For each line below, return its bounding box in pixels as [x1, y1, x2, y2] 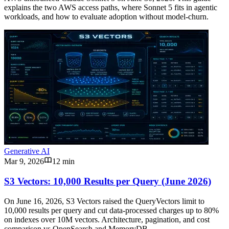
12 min [52, 157, 75, 166]
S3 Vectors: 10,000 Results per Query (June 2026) [4, 176, 211, 187]
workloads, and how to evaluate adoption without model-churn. [4, 12, 209, 21]
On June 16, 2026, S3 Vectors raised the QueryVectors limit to [4, 196, 204, 205]
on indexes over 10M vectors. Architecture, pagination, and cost [4, 215, 210, 224]
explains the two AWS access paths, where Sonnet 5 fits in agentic [4, 3, 217, 12]
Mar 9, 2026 [4, 157, 44, 166]
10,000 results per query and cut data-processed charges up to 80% [4, 205, 219, 215]
